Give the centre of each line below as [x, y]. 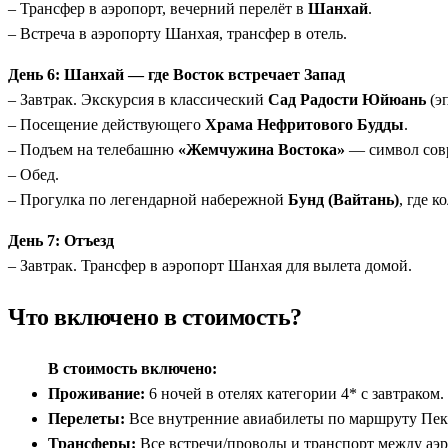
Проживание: [96, 393]
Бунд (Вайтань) [343, 200]
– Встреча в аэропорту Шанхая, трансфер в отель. [177, 34]
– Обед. [33, 175]
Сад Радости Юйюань [347, 100]
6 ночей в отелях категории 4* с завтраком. [294, 393]
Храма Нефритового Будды [304, 125]
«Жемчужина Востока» [261, 150]
